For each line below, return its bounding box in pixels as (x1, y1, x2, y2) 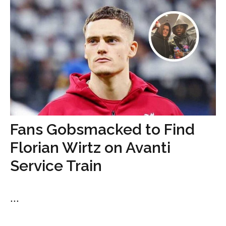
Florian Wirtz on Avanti (10, 138, 171, 156)
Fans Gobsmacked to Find (10, 120, 195, 138)
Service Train (10, 156, 102, 175)
